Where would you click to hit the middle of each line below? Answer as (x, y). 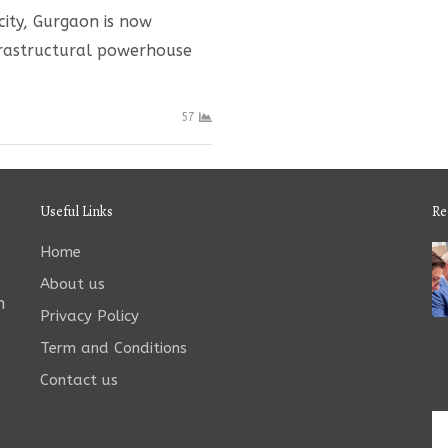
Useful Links (76, 211)
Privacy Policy (89, 315)
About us (72, 283)
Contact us (78, 379)
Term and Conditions (113, 347)
